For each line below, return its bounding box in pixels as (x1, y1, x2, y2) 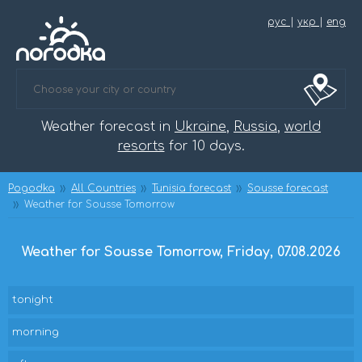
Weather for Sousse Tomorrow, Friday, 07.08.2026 (22, 245, 340, 259)
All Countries (71, 183, 136, 194)
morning (12, 326, 59, 338)
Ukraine (175, 120, 226, 134)
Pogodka (8, 183, 55, 194)
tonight (12, 294, 53, 305)
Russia (234, 120, 277, 134)
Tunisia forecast (152, 183, 231, 194)
